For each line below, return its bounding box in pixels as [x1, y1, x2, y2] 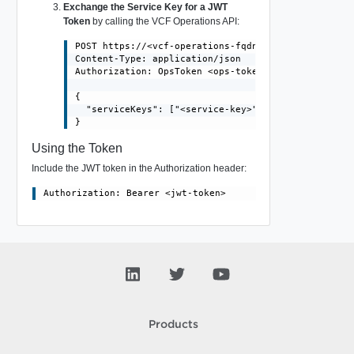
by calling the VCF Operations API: [89, 15, 239, 27]
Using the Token [31, 141, 122, 155]
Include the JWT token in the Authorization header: [31, 162, 247, 174]
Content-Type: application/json [75, 53, 242, 64]
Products [148, 320, 198, 330]
